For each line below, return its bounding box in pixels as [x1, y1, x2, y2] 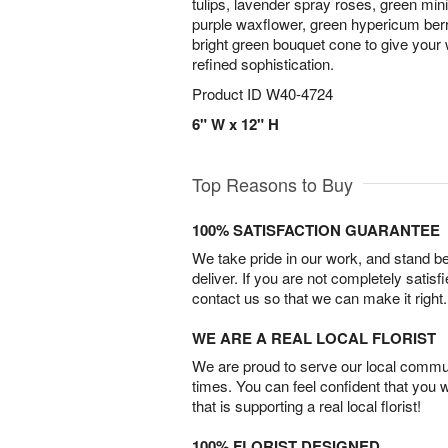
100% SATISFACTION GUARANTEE [192, 219, 440, 241]
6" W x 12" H [192, 113, 279, 135]
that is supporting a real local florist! [192, 395, 421, 416]
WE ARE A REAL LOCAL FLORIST [192, 327, 436, 349]
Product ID [192, 83, 266, 104]
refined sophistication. [192, 53, 338, 74]
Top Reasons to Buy [192, 171, 353, 197]
